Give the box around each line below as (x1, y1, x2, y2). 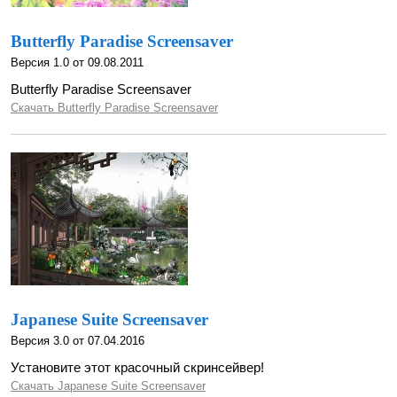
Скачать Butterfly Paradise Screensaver (11, 101, 218, 114)
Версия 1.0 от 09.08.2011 (11, 56, 144, 69)
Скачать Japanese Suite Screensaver (11, 379, 206, 393)
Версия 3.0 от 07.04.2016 (11, 334, 144, 347)
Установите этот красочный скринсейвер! (11, 360, 264, 375)
